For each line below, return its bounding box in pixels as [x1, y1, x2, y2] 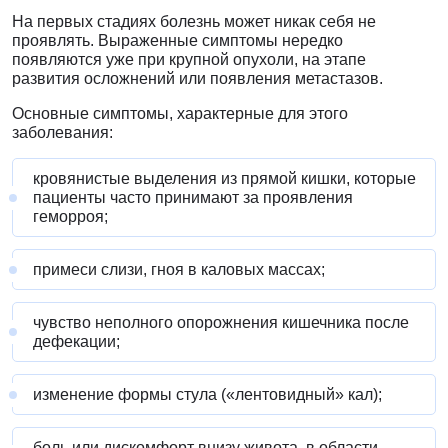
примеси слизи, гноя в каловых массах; [33, 261, 325, 279]
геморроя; [33, 208, 108, 226]
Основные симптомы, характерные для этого [12, 105, 348, 123]
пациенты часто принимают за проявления [33, 189, 353, 207]
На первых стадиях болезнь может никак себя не [12, 13, 376, 31]
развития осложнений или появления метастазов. [12, 70, 383, 88]
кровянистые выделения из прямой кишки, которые [33, 170, 416, 188]
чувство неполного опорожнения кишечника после [33, 314, 409, 332]
